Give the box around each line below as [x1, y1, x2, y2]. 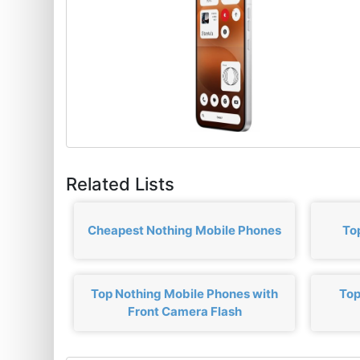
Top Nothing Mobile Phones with [91, 285, 279, 301]
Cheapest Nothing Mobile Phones [88, 222, 282, 238]
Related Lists [66, 173, 175, 194]
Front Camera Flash [127, 303, 242, 319]
